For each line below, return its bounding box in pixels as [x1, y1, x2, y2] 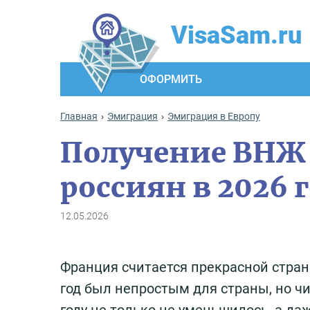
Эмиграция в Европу [167, 111, 260, 122]
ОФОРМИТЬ [140, 73, 202, 86]
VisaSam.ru [171, 21, 302, 50]
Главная [60, 111, 98, 122]
